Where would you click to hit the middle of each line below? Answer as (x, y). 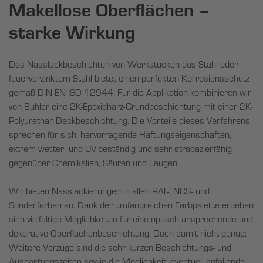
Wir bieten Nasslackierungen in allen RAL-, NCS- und (109, 191)
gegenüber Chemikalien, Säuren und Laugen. (94, 163)
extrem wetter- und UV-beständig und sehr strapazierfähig (120, 149)
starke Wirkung (72, 32)
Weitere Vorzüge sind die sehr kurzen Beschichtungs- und (120, 247)
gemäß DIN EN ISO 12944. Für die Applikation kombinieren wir (130, 92)
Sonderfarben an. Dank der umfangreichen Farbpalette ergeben (131, 205)
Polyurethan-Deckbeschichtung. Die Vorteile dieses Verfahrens (129, 121)
